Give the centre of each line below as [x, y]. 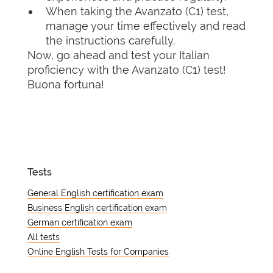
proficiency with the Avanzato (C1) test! [127, 70]
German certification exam [80, 222]
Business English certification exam [97, 208]
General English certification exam [95, 193]
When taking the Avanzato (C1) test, [137, 11]
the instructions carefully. [110, 41]
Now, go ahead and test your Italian [119, 55]
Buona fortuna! [66, 84]
